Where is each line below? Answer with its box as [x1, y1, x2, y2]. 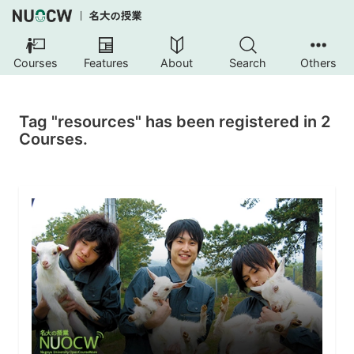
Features [83, 56, 129, 70]
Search [229, 56, 267, 70]
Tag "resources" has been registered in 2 [19, 112, 330, 132]
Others [300, 56, 337, 70]
